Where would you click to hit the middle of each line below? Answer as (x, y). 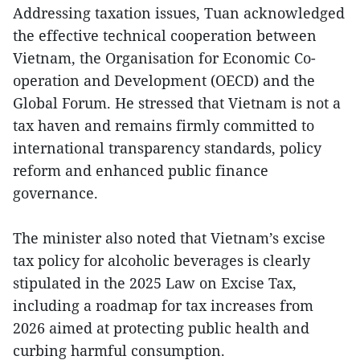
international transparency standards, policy (167, 148)
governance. (55, 193)
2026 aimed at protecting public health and (161, 328)
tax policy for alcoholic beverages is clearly (162, 261)
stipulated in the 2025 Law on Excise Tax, (155, 283)
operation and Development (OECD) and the (164, 81)
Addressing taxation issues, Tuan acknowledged (179, 13)
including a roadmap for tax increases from (163, 306)
